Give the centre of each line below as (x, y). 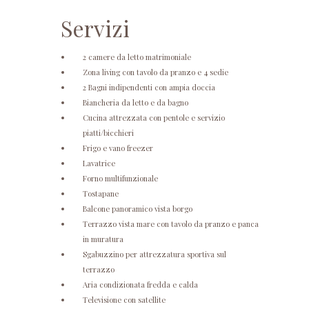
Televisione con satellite (124, 299)
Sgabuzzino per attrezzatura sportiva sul (154, 254)
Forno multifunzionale (120, 178)
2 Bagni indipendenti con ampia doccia (149, 87)
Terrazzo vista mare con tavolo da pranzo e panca (171, 223)
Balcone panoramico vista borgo (138, 208)
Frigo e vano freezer (118, 148)
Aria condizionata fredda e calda (140, 284)
